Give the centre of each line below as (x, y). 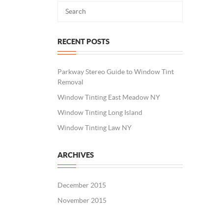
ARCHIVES (76, 155)
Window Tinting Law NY (95, 128)
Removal (70, 82)
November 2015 (82, 200)
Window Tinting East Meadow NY (109, 97)
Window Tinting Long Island (100, 112)
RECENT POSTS (83, 41)
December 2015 (82, 185)
